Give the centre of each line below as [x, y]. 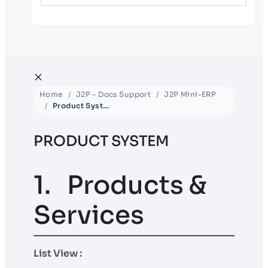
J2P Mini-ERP [190, 94]
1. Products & [120, 185]
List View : [58, 253]
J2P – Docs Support [113, 94]
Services [89, 215]
